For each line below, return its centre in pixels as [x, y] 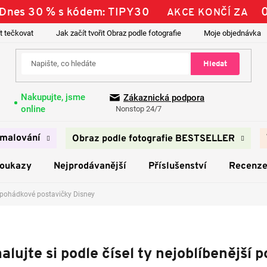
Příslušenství [177, 166]
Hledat [215, 64]
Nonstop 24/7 [139, 109]
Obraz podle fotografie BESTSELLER [153, 139]
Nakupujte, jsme [53, 97]
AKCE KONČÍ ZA [207, 12]
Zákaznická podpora [164, 98]
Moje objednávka [232, 33]
